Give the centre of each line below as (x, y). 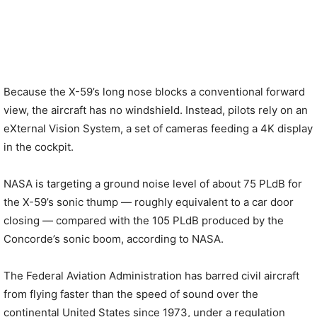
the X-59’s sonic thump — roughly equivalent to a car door (149, 202)
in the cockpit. (39, 147)
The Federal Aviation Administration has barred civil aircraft (151, 276)
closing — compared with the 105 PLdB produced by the (144, 220)
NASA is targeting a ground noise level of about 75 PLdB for (153, 184)
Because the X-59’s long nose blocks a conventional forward (154, 92)
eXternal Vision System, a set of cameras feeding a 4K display (158, 128)
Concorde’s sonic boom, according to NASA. (114, 239)
